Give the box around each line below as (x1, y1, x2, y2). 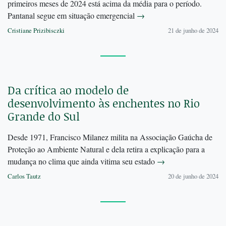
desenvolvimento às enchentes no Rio (8, 95, 200, 111)
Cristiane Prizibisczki (8, 26, 65, 35)
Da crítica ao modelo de (8, 82, 129, 98)
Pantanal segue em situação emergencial (8, 10, 137, 21)
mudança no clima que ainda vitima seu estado (8, 156, 157, 167)
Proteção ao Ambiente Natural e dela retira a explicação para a (8, 144, 205, 155)
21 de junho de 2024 (168, 26, 218, 35)
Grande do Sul (8, 108, 80, 125)
